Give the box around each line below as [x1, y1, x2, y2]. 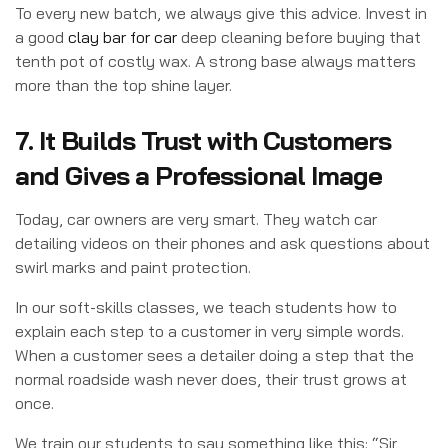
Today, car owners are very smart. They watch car [15, 209, 377, 230]
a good [15, 26, 68, 47]
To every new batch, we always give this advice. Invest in [15, 2, 427, 23]
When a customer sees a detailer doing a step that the [15, 345, 414, 366]
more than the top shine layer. [15, 74, 232, 95]
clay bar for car [68, 26, 177, 47]
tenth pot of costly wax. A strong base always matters [15, 50, 416, 71]
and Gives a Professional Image [15, 158, 382, 192]
